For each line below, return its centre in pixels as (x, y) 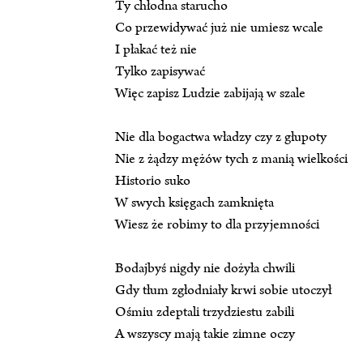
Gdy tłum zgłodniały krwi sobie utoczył (223, 290)
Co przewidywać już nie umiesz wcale (219, 28)
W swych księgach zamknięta (194, 203)
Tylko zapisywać (160, 72)
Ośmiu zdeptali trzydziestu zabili (205, 312)
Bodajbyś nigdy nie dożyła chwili (205, 269)
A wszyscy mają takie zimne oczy (205, 334)
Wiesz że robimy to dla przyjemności (217, 225)
